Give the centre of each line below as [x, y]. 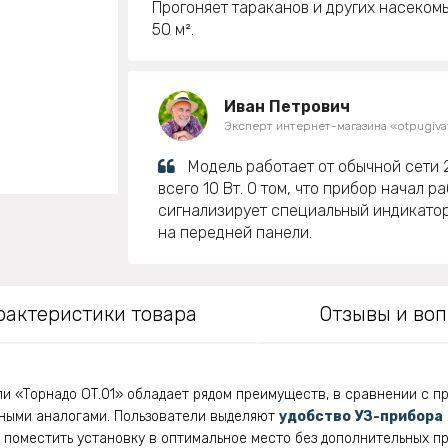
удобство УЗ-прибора [361, 417]
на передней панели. [235, 233]
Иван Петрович [287, 107]
